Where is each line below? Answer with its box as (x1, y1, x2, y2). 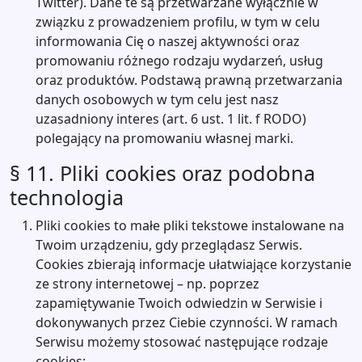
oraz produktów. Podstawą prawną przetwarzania (36, 71, 343, 89)
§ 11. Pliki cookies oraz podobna (10, 159, 315, 187)
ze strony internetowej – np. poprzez (36, 275, 259, 293)
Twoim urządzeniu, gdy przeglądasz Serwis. (36, 236, 302, 254)
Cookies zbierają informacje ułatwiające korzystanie (36, 255, 351, 273)
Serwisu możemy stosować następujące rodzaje (36, 333, 328, 351)
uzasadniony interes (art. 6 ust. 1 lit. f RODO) (36, 110, 306, 128)
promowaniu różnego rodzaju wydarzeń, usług (36, 52, 323, 69)
